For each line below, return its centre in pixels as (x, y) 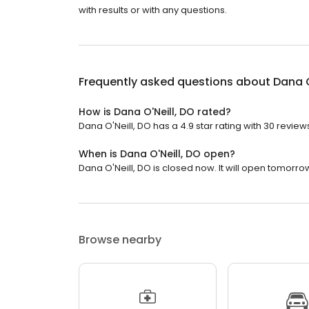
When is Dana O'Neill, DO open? (157, 154)
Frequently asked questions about (176, 82)
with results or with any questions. (153, 10)
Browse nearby (120, 240)
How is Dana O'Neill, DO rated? (155, 112)
